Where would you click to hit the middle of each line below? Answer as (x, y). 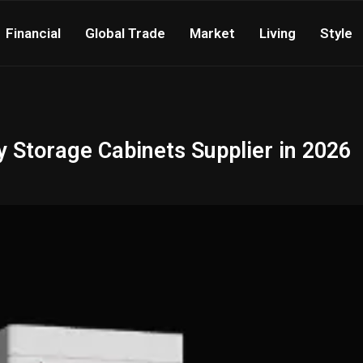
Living (278, 33)
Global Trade (125, 33)
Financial (33, 33)
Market (212, 33)
